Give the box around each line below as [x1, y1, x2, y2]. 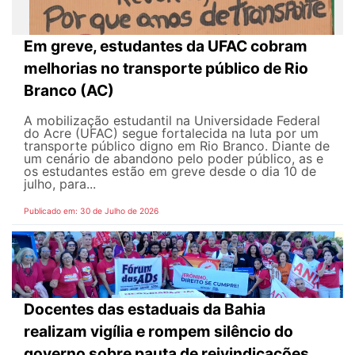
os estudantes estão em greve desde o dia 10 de [24, 162, 316, 179]
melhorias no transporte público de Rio [24, 58, 308, 78]
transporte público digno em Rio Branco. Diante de [24, 137, 330, 154]
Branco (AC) [24, 80, 114, 100]
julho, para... [24, 175, 96, 192]
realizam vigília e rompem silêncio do [24, 321, 293, 341]
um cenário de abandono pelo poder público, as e [24, 150, 323, 166]
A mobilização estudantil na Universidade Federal [24, 112, 320, 128]
